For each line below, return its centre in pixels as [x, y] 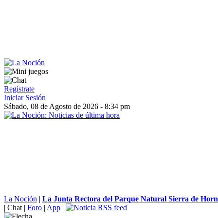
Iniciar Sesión [25, 98]
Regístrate [19, 89]
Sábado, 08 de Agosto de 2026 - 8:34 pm [67, 106]
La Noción [20, 199]
